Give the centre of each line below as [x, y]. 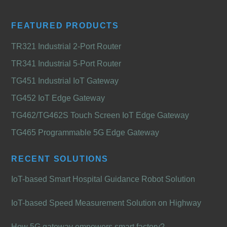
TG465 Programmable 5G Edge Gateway [85, 133]
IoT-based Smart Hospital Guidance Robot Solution [103, 179]
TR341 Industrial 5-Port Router [66, 64]
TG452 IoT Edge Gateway [58, 98]
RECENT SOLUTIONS [60, 159]
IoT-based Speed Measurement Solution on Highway [106, 203]
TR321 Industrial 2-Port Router [66, 47]
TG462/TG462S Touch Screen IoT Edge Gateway [100, 116]
